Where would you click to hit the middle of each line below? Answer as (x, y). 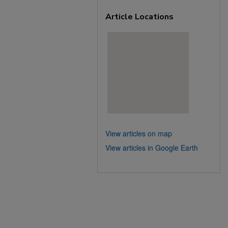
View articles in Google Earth (152, 148)
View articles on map (139, 133)
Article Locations (139, 17)
